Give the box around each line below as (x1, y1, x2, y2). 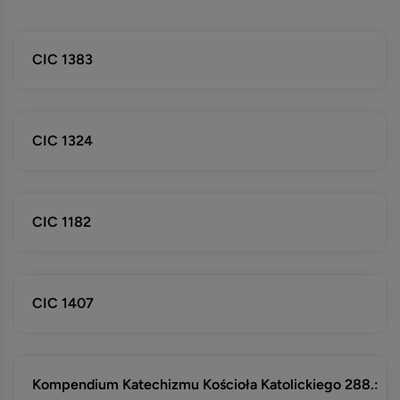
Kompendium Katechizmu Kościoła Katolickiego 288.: (32, 376, 379, 393)
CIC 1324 (32, 132, 93, 149)
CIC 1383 (32, 51, 93, 68)
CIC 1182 (32, 213, 91, 230)
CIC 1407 (32, 295, 94, 312)
